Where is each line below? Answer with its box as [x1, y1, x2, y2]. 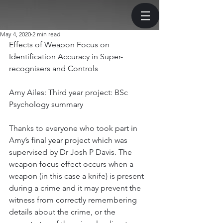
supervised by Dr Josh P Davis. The [9, 147, 134, 157]
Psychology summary [9, 100, 83, 109]
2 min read [32, 30, 60, 38]
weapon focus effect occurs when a [9, 159, 135, 169]
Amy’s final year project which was [9, 135, 129, 145]
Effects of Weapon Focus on [9, 40, 111, 49]
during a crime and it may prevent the [9, 183, 143, 193]
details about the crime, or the [9, 207, 117, 217]
